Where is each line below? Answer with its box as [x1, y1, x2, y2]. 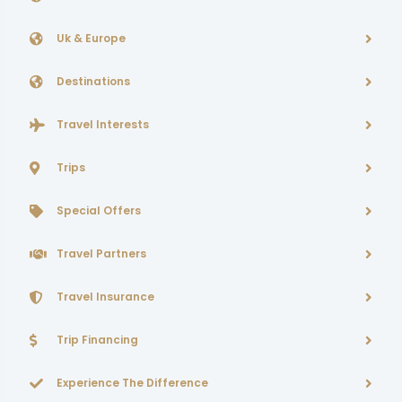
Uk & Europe [57, 31, 126, 47]
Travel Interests [57, 117, 149, 133]
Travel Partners [57, 246, 146, 262]
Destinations [57, 74, 130, 90]
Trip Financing [57, 332, 138, 348]
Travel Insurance [57, 289, 154, 305]
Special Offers [57, 203, 141, 219]
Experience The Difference [57, 375, 208, 391]
